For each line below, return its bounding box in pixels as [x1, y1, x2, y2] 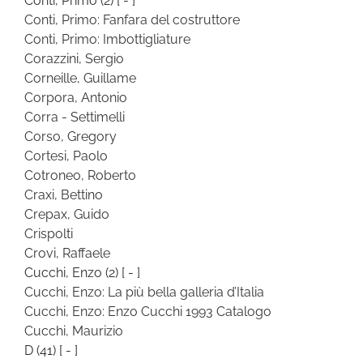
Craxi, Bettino [24, 186, 103, 203]
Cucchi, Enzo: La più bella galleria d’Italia [24, 284, 264, 300]
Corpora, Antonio [24, 89, 127, 105]
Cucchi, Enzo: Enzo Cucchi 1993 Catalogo [24, 303, 271, 319]
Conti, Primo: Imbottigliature [24, 31, 190, 47]
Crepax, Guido [24, 206, 109, 222]
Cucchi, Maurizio [24, 322, 123, 339]
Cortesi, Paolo [24, 147, 108, 164]
